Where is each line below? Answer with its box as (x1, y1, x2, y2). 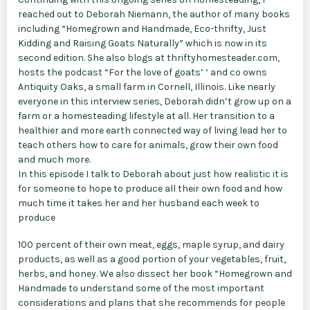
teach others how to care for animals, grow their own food (18, 138, 278, 151)
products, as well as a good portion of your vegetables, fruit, (18, 253, 286, 265)
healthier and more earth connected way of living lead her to (18, 124, 287, 136)
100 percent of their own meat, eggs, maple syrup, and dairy (18, 238, 284, 250)
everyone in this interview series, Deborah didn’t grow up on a (18, 95, 291, 107)
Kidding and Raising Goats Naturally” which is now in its (18, 37, 267, 49)
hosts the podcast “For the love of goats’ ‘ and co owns (18, 66, 267, 78)
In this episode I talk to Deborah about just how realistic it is (18, 167, 289, 180)
